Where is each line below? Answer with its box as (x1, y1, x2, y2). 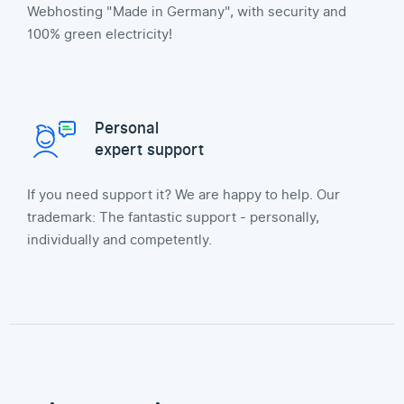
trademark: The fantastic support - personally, (27, 207, 319, 227)
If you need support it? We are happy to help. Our (27, 185, 340, 205)
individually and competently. (27, 230, 212, 250)
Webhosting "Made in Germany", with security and (27, 2, 346, 22)
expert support (95, 139, 204, 161)
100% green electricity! (27, 24, 172, 44)
